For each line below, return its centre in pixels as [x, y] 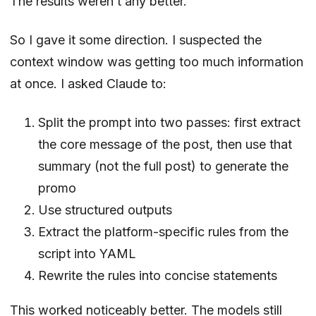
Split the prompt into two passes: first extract [169, 122]
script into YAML [87, 253]
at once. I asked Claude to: [88, 83]
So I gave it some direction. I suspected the [136, 39]
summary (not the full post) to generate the [163, 166]
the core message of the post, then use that [165, 144]
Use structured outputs [105, 209]
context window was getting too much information [157, 61]
